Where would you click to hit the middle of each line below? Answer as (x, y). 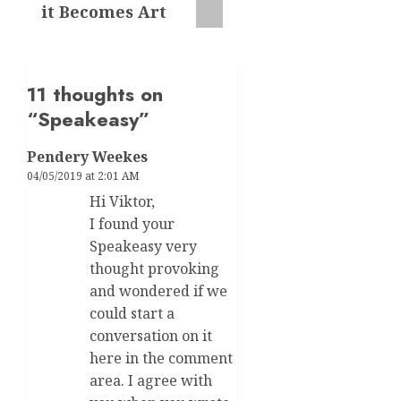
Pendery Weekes (87, 156)
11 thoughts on (95, 94)
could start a (132, 313)
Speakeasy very (143, 246)
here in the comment (161, 358)
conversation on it (151, 335)
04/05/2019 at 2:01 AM (83, 175)
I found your (132, 223)
